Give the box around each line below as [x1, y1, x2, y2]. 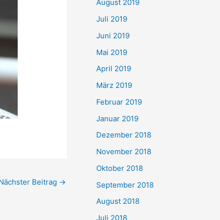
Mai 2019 [96, 47, 127, 57]
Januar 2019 [96, 113, 138, 123]
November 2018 [96, 147, 151, 156]
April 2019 [96, 64, 131, 74]
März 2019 [96, 81, 132, 90]
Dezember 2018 [96, 130, 151, 140]
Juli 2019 [96, 14, 127, 24]
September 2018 [96, 180, 154, 190]
